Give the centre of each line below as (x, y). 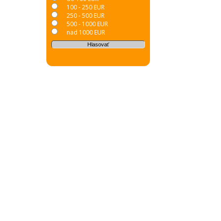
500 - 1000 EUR (87, 24)
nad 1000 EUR (86, 32)
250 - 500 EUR (85, 16)
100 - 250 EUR (85, 7)
